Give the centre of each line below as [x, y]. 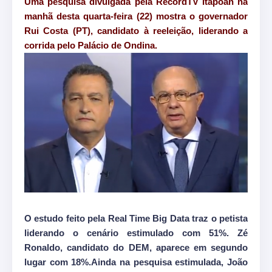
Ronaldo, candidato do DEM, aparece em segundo [136, 248]
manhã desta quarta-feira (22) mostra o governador [136, 16]
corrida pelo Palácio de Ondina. [91, 46]
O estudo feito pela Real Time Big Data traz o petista [136, 219]
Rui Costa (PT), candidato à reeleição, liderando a [136, 31]
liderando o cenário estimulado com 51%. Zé [136, 233]
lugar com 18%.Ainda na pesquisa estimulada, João [136, 262]
